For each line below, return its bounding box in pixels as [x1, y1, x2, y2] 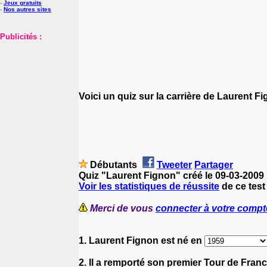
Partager [194, 159, 233, 170]
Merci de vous [90, 203, 156, 213]
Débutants [88, 159, 139, 170]
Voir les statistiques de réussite [79, 181, 219, 191]
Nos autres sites [4, 6, 51, 13]
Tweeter [157, 159, 192, 170]
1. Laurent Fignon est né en [79, 235, 204, 246]
